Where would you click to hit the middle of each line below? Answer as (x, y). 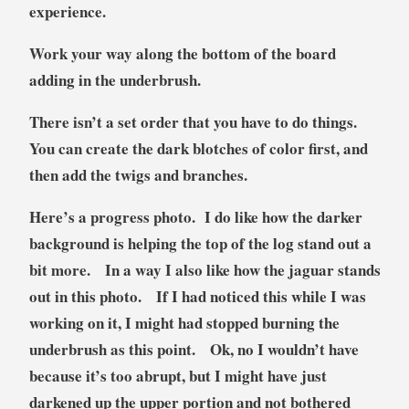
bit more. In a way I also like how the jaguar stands (204, 270)
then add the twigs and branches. (138, 175)
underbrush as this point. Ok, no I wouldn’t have (194, 350)
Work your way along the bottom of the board (182, 54)
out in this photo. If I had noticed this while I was (197, 297)
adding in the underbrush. (117, 80)
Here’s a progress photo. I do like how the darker (195, 217)
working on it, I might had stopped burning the (184, 323)
